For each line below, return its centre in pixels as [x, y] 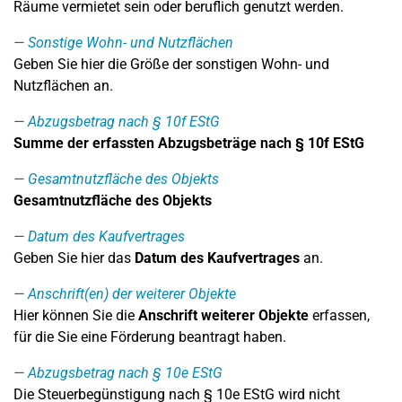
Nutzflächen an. [63, 86]
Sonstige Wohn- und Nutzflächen [131, 43]
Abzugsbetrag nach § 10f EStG [124, 122]
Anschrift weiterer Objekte [223, 315]
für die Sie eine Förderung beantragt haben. [150, 337]
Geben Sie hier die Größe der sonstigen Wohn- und [171, 64]
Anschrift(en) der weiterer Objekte [132, 294]
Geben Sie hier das [74, 258]
